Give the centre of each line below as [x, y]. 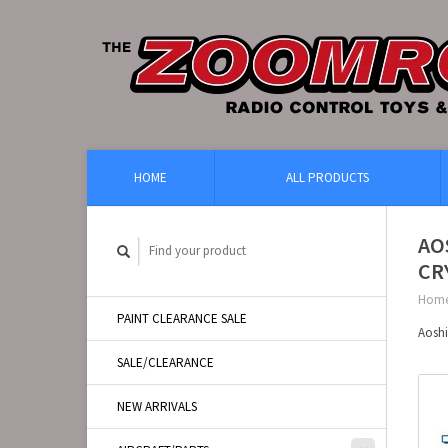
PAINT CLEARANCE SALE [182, 318]
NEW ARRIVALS [157, 406]
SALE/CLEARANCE [165, 362]
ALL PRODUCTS [327, 177]
